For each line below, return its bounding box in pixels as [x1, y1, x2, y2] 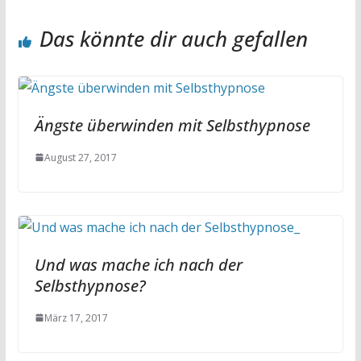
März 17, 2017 [44, 310, 108, 325]
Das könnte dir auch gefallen [39, 23, 308, 53]
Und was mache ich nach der [34, 253, 243, 276]
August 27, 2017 [44, 150, 117, 164]
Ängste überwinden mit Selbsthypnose [34, 114, 310, 136]
